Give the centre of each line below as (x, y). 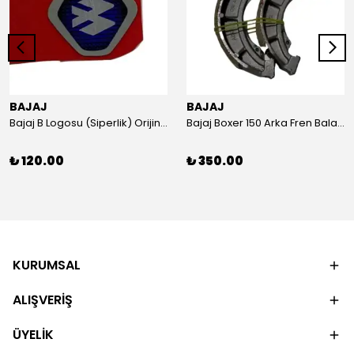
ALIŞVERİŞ (43, 300)
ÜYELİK (33, 335)
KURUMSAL (47, 265)
